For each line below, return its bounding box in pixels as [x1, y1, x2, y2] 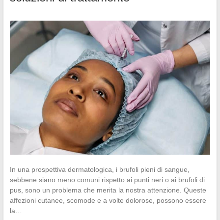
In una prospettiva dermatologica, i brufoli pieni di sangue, [9, 165, 190, 173]
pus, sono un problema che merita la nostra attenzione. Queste [9, 186, 206, 194]
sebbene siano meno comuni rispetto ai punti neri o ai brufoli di [9, 175, 205, 184]
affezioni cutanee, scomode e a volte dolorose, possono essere [9, 196, 206, 204]
